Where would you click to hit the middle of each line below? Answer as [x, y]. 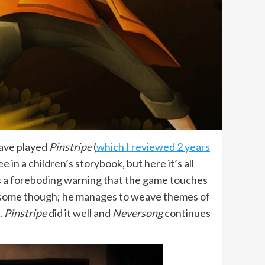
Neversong [138, 213]
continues [187, 213]
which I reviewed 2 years [153, 146]
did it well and [80, 213]
